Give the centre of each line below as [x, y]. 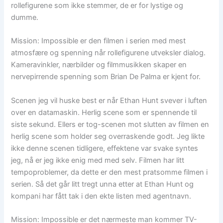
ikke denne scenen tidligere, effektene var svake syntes [105, 148]
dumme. [25, 17]
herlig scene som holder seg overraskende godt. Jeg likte [108, 136]
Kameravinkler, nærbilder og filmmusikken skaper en [99, 65]
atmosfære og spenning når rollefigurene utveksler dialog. [109, 53]
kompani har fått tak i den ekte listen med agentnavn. [101, 196]
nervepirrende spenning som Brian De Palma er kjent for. [106, 77]
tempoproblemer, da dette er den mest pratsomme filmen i [110, 172]
